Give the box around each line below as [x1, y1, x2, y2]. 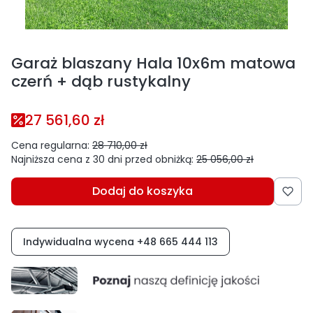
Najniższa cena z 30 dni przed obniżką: [11, 152, 194, 167]
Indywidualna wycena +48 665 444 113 [23, 235, 218, 249]
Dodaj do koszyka [92, 183, 193, 200]
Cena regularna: [11, 138, 89, 153]
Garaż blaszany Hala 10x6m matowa [11, 52, 296, 75]
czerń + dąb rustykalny [11, 71, 191, 93]
